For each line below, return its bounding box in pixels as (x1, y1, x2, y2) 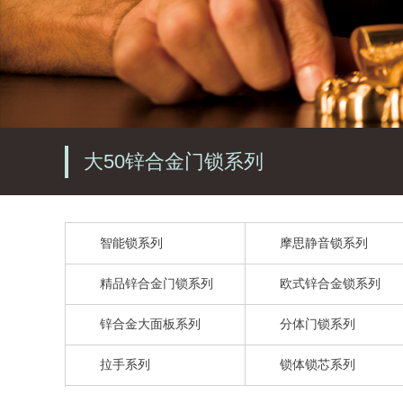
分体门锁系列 (279, 317, 355, 331)
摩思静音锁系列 (279, 236, 368, 250)
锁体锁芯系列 (279, 357, 355, 372)
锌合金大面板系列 (100, 317, 201, 331)
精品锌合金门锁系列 (100, 276, 213, 291)
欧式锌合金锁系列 (279, 276, 381, 291)
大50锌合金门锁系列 (84, 150, 264, 173)
